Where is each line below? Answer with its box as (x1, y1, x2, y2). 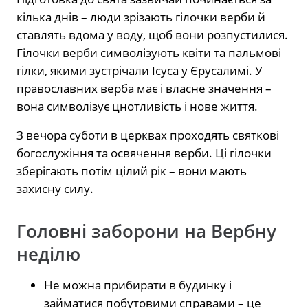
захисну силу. (16, 181, 93, 197)
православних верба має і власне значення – (16, 80, 272, 97)
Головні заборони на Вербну (16, 219, 276, 244)
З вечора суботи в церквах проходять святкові (16, 127, 279, 144)
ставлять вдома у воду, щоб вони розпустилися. (16, 27, 288, 43)
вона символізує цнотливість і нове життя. (16, 98, 258, 115)
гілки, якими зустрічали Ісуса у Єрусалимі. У (16, 63, 263, 79)
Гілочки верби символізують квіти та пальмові (16, 45, 281, 61)
